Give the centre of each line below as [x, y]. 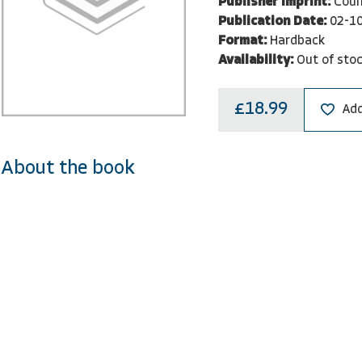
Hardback [297, 41]
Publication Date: [272, 21]
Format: [242, 41]
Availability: [255, 60]
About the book [68, 168]
